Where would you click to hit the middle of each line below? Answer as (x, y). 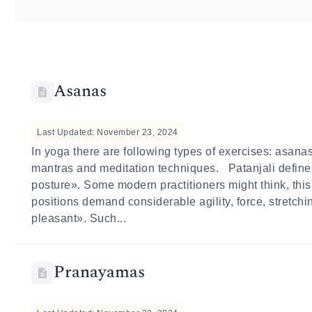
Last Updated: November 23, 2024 (108, 132)
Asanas (80, 91)
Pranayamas (100, 272)
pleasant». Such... (79, 218)
